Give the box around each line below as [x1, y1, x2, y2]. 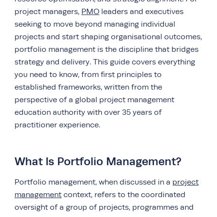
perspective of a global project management [15, 95, 174, 104]
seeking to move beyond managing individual [15, 20, 175, 29]
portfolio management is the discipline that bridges [15, 45, 199, 54]
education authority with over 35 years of [15, 108, 162, 117]
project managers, [15, 7, 81, 16]
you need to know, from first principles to [15, 70, 162, 79]
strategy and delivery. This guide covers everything [15, 58, 195, 66]
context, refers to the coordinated [62, 190, 186, 199]
